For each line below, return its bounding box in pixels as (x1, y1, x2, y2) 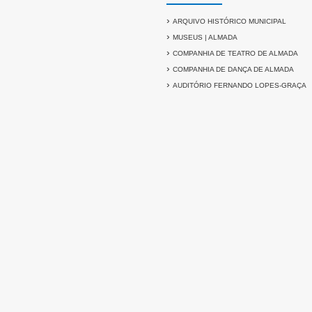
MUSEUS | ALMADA (173, 33, 237, 41)
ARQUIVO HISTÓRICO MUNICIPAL (173, 17, 286, 25)
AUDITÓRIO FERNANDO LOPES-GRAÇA (173, 81, 306, 89)
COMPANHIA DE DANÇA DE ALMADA (173, 65, 294, 73)
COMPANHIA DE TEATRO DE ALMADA (173, 49, 298, 57)
